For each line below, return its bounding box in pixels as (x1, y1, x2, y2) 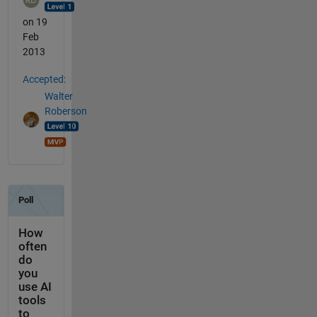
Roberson (44, 105, 87, 117)
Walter (44, 91, 73, 103)
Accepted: (22, 73, 66, 85)
